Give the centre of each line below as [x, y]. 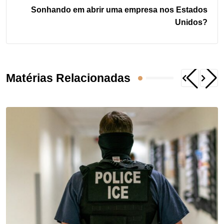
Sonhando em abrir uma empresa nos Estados [119, 10]
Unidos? [191, 22]
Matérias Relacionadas [68, 78]
